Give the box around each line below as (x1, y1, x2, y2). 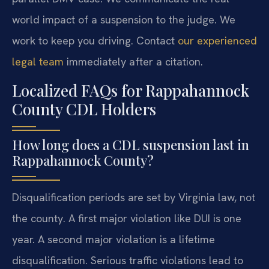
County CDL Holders (12, 98, 156, 119)
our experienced (178, 34, 257, 48)
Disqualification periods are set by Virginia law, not (12, 190, 255, 204)
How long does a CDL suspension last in (12, 135, 249, 154)
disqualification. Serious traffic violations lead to (12, 253, 243, 267)
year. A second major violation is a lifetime (12, 232, 215, 246)
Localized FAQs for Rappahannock (12, 79, 249, 101)
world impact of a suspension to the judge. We (12, 13, 235, 27)
